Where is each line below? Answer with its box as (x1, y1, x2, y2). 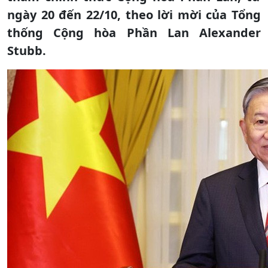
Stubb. (7, 42, 46, 59)
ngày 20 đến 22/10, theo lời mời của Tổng (7, 6, 261, 23)
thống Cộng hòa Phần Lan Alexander (7, 24, 261, 41)
